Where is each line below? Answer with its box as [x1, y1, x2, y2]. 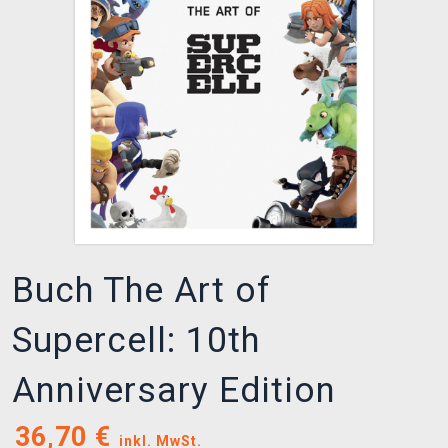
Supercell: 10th [12, 320, 260, 362]
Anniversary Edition [12, 370, 336, 412]
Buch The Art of [12, 270, 271, 312]
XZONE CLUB [25, 15, 126, 33]
